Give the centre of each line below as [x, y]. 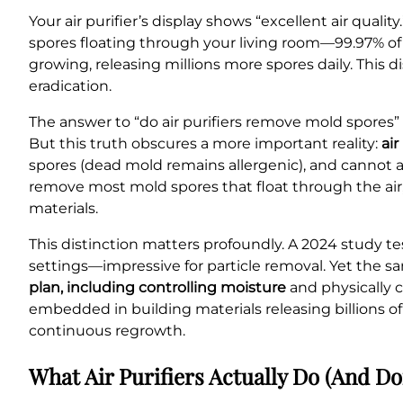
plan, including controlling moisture [157, 287]
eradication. [70, 85]
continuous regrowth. [107, 330]
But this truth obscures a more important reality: [205, 143]
